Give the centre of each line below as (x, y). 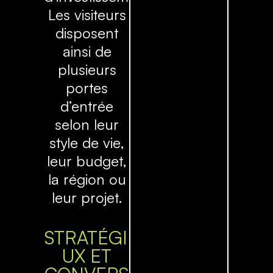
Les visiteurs (87, 15)
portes (87, 88)
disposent (87, 33)
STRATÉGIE (91, 238)
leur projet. (87, 198)
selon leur (87, 125)
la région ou (87, 179)
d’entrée (87, 106)
